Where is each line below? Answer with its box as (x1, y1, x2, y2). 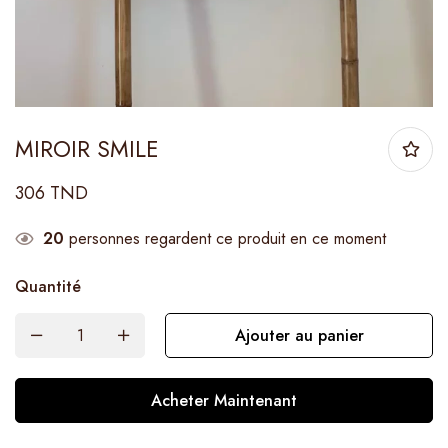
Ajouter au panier (234, 323, 364, 347)
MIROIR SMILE (15, 131, 159, 166)
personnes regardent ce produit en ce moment (64, 226, 386, 250)
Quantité (15, 274, 81, 298)
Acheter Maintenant (151, 388, 297, 412)
